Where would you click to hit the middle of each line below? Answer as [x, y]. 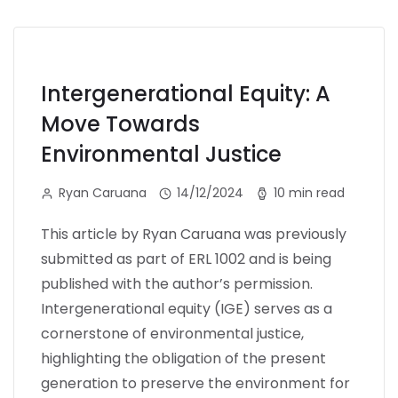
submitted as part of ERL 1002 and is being [186, 259]
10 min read [309, 192]
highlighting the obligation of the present [183, 358]
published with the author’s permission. [177, 283]
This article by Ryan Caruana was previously [194, 234]
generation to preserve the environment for [195, 383]
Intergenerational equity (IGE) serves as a [187, 308]
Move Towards [120, 123]
